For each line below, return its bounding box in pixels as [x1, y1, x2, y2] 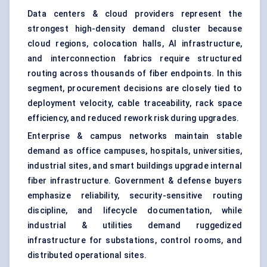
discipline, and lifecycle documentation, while [27, 206, 242, 216]
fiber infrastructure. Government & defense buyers [27, 176, 242, 186]
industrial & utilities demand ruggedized [27, 221, 242, 231]
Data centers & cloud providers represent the [27, 9, 242, 19]
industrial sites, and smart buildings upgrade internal [27, 161, 242, 171]
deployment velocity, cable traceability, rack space [27, 98, 242, 108]
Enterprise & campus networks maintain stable [27, 131, 242, 141]
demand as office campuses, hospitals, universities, [27, 146, 242, 156]
